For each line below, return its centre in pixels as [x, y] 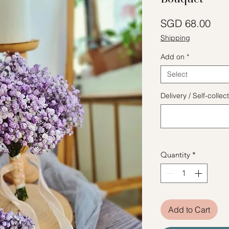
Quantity [175, 154]
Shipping [175, 38]
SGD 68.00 [186, 23]
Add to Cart [189, 210]
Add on [173, 56]
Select [177, 74]
